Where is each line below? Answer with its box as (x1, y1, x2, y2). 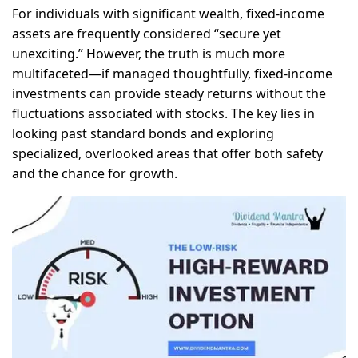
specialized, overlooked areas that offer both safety (12, 145, 323, 162)
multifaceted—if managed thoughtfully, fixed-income (12, 65, 332, 82)
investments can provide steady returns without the (12, 85, 326, 102)
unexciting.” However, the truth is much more (12, 45, 285, 62)
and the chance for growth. (12, 165, 177, 182)
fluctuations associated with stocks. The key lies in (12, 105, 315, 122)
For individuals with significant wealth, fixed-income (12, 5, 324, 22)
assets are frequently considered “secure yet (12, 25, 281, 42)
